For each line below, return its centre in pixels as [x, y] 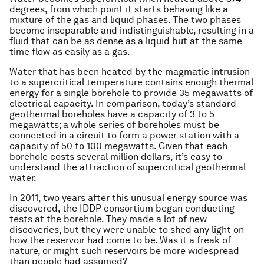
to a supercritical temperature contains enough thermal [131, 82]
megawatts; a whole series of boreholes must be [114, 125]
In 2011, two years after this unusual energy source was [128, 198]
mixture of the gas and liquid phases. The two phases [125, 20]
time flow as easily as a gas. [70, 52]
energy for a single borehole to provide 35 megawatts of [131, 93]
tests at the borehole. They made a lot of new [108, 219]
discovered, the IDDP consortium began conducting [122, 208]
